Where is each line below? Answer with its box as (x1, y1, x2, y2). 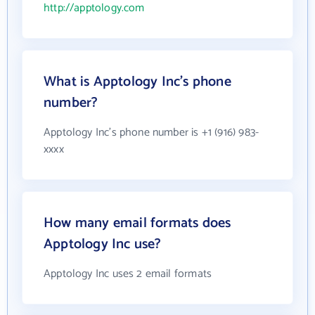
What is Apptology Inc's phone (44, 70, 231, 94)
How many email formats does (44, 212, 231, 235)
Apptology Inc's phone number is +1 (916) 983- (44, 123, 259, 142)
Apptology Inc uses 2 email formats (44, 264, 212, 283)
